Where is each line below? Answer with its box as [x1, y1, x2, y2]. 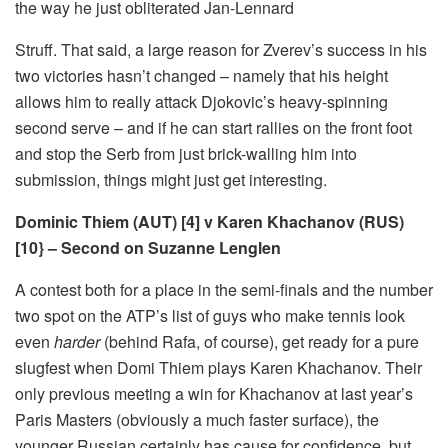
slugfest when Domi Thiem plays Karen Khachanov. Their [15, 355, 422, 379]
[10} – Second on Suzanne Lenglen [15, 235, 281, 259]
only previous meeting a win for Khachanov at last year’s [15, 381, 413, 405]
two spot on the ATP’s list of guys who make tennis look [15, 303, 405, 327]
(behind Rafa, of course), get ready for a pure [104, 329, 419, 353]
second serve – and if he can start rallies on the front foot [15, 115, 412, 139]
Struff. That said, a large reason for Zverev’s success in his [15, 37, 427, 61]
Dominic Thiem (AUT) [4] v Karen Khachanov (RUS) [15, 209, 404, 233]
